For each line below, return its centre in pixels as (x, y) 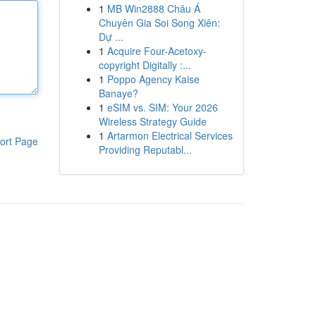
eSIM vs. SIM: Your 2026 (162, 107)
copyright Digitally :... (145, 65)
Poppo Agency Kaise (153, 79)
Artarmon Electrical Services (170, 135)
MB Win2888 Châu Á (153, 8)
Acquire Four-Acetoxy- (157, 51)
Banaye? (118, 93)
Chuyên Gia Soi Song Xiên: (159, 23)
